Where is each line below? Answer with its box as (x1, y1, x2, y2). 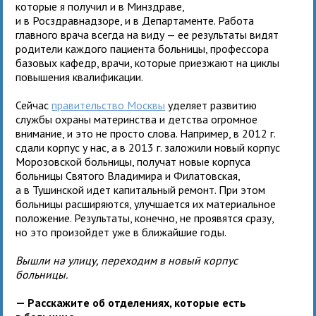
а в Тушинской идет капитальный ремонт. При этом (16, 182, 266, 197)
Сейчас (16, 97, 52, 112)
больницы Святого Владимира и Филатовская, (16, 168, 241, 183)
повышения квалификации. (16, 69, 144, 84)
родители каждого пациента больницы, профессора (16, 41, 269, 56)
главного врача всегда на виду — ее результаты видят (16, 27, 279, 42)
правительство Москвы (51, 97, 166, 112)
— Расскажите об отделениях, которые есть (16, 295, 247, 310)
